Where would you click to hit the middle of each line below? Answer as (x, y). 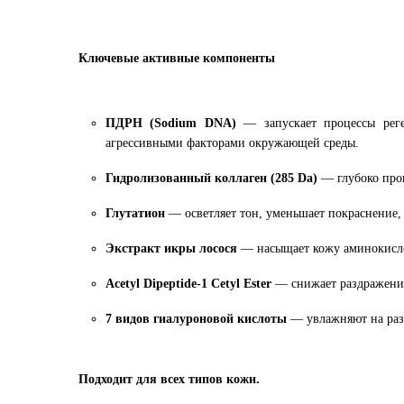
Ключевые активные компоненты (177, 58)
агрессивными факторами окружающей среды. (232, 143)
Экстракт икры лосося (171, 248)
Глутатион (135, 213)
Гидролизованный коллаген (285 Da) (211, 178)
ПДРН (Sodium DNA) (171, 123)
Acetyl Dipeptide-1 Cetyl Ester (188, 284)
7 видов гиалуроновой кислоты (196, 319)
